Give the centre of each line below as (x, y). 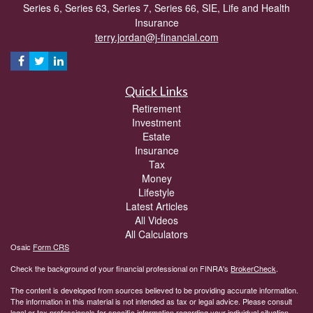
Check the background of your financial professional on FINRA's (121, 268)
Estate (156, 136)
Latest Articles (156, 206)
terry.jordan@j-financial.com (156, 37)
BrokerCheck (253, 268)
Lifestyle (156, 192)
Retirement (156, 108)
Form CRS (51, 246)
